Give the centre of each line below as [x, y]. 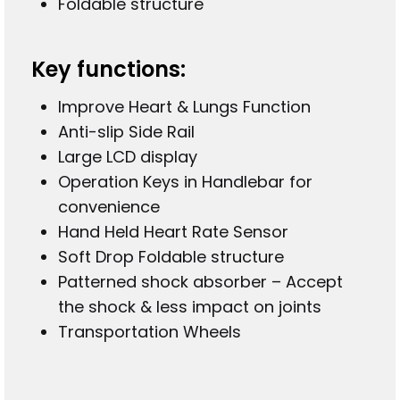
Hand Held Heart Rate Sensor [174, 232]
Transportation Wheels [150, 332]
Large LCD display [128, 157]
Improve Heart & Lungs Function [185, 107]
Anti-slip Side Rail [127, 132]
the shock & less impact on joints [190, 307]
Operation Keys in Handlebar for [186, 182]
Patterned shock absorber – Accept [201, 282]
